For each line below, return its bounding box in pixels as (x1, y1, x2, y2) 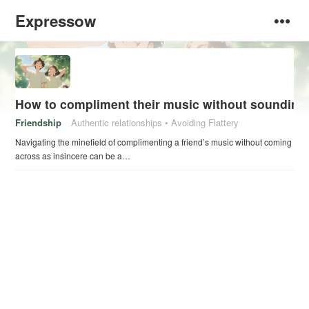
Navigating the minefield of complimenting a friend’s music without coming (15, 136, 292, 148)
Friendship (15, 116, 62, 129)
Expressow (15, 10, 97, 32)
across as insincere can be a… (15, 150, 131, 161)
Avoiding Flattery (171, 116, 239, 129)
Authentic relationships (71, 116, 163, 129)
